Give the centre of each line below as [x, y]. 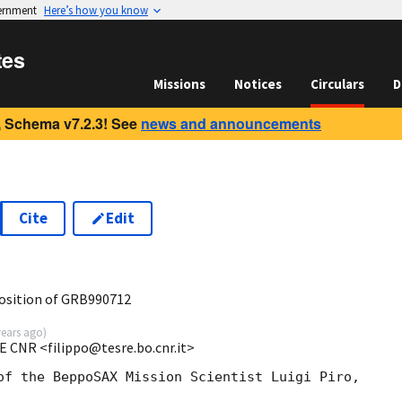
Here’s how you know [96, 10]
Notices [258, 84]
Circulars [337, 84]
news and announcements [231, 123]
